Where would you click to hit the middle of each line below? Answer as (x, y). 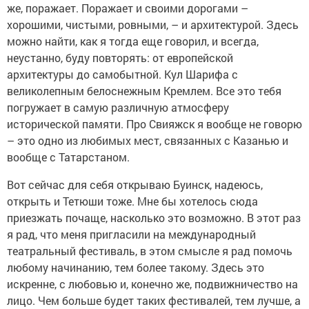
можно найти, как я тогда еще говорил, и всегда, (133, 41)
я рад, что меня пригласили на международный (131, 235)
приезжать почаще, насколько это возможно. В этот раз (154, 218)
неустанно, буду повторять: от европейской (120, 58)
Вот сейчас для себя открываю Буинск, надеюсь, (135, 185)
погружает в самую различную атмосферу (118, 108)
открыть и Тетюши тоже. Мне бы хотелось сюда (132, 201)
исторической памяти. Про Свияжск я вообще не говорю (154, 124)
